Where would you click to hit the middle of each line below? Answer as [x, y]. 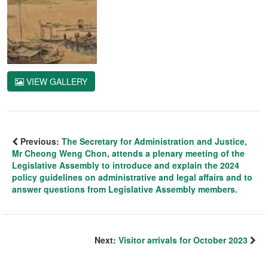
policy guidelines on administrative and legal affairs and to [132, 177]
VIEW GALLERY [56, 81]
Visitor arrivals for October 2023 [183, 240]
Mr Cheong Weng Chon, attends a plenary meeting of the [128, 153]
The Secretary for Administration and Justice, [154, 141]
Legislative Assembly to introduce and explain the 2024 [126, 165]
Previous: [40, 141]
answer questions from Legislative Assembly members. [125, 189]
